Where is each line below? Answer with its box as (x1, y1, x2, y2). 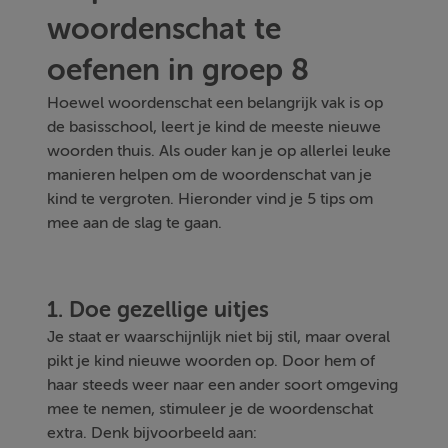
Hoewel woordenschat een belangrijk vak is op (47, 93, 384, 112)
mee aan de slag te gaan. (47, 213, 223, 232)
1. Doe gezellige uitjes (47, 296, 270, 322)
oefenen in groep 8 (47, 52, 310, 87)
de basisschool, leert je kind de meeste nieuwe (47, 117, 382, 136)
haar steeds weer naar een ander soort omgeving (47, 375, 399, 394)
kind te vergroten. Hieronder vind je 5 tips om (47, 189, 374, 208)
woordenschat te (47, 11, 282, 46)
